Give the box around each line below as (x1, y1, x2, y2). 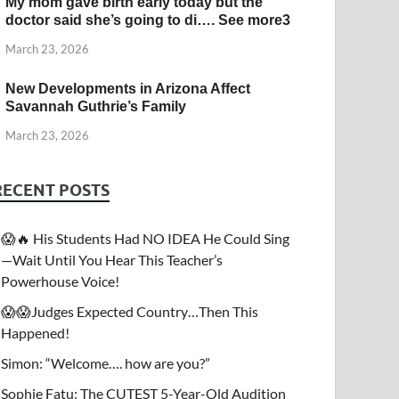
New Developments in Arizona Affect (5, 81, 251, 97)
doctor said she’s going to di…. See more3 (5, 12, 291, 28)
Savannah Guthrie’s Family (5, 99, 187, 115)
